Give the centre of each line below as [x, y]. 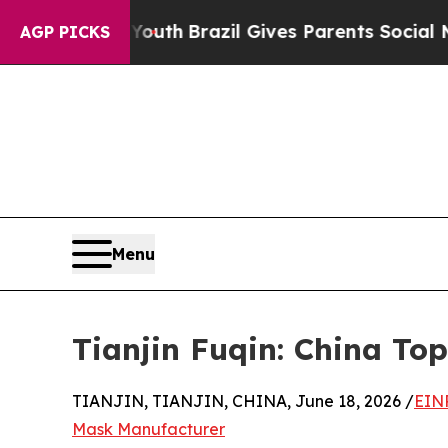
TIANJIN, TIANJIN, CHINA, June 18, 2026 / [243, 401]
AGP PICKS [65, 32]
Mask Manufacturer [148, 429]
